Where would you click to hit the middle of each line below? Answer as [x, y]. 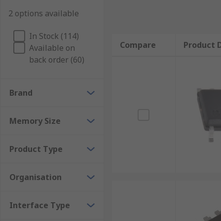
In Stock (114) [54, 36]
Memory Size [35, 121]
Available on [52, 48]
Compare [138, 45]
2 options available [44, 13]
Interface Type [40, 205]
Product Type [36, 149]
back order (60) [57, 60]
